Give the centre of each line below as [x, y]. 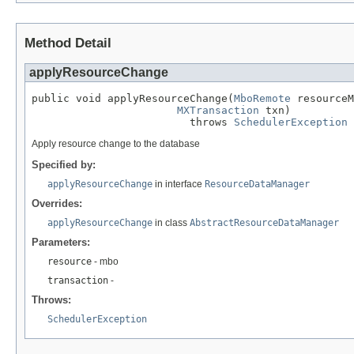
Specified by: [64, 164]
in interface [179, 184]
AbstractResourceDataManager [264, 222]
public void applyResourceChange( [133, 98]
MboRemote [262, 98]
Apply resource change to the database [116, 143]
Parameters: [61, 242]
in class [171, 222]
